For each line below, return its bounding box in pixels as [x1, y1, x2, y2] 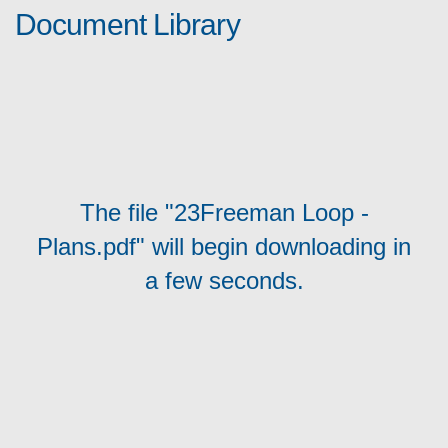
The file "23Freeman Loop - [79, 198, 369, 226]
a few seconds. [144, 266, 304, 294]
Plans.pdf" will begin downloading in [37, 232, 411, 260]
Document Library [15, 7, 240, 41]
